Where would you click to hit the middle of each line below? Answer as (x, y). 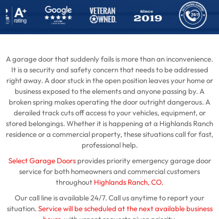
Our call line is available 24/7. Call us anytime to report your (109, 198)
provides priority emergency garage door (143, 161)
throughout (74, 183)
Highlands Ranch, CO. (128, 183)
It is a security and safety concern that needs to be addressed (109, 70)
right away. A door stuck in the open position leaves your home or (109, 81)
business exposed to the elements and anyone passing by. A (109, 92)
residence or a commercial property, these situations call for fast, (109, 135)
